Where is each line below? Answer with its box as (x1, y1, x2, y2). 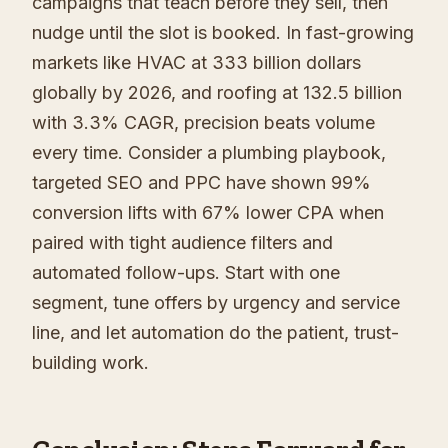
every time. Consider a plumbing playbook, (32, 142, 386, 164)
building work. (32, 352, 149, 374)
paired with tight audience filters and (32, 232, 333, 254)
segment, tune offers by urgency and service (32, 292, 400, 314)
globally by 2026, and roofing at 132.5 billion (32, 82, 402, 104)
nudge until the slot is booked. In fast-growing (32, 22, 414, 44)
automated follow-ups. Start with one (32, 262, 340, 284)
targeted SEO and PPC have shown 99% (32, 172, 371, 194)
